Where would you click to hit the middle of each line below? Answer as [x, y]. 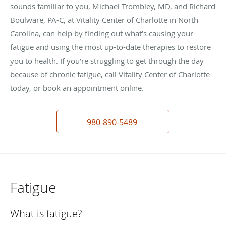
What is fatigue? [46, 213]
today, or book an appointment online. [77, 88]
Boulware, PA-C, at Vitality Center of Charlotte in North [104, 19]
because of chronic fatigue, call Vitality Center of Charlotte [110, 74]
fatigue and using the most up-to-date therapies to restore [110, 47]
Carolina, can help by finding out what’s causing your [102, 33]
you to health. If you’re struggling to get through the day [107, 60]
